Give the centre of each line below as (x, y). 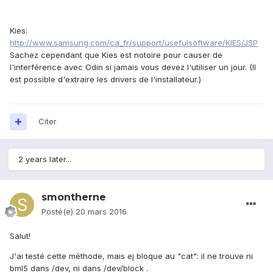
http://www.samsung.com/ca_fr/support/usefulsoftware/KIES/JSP (134, 43)
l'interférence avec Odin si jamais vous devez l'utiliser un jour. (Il (133, 67)
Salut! (20, 236)
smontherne (74, 197)
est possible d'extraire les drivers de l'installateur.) (105, 80)
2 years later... (45, 159)
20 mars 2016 (101, 212)
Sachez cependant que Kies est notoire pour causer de (116, 55)
